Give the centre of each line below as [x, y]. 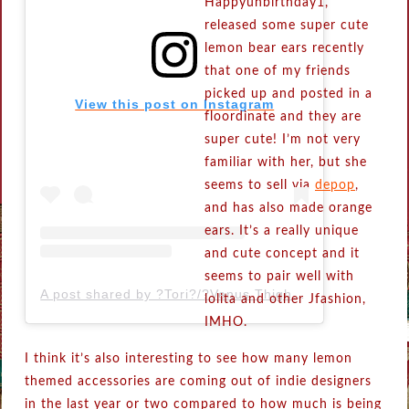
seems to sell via [259, 186]
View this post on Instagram [175, 105]
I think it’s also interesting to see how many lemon [189, 359]
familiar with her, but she [285, 163]
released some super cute [286, 26]
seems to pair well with [279, 277]
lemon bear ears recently [284, 49]
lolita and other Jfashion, [285, 300]
